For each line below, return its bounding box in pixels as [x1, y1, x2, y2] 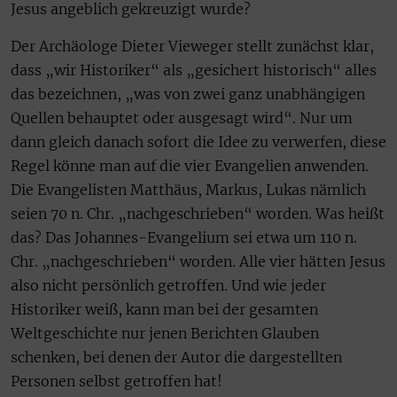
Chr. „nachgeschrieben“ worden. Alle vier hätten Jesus [11, 252, 385, 270]
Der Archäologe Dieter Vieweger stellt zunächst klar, [11, 36, 374, 55]
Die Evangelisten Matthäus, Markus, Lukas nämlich [11, 180, 366, 198]
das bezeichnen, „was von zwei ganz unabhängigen [11, 84, 365, 103]
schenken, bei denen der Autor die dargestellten [11, 347, 342, 366]
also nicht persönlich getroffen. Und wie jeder [11, 276, 326, 294]
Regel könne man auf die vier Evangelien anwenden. [11, 156, 369, 175]
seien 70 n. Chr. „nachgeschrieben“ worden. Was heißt [11, 204, 385, 222]
